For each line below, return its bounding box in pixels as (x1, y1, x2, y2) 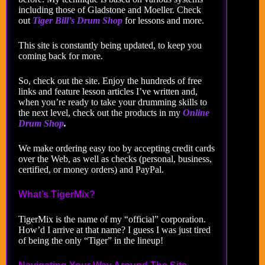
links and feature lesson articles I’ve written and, (18, 86, 198, 96)
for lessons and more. (122, 15, 204, 25)
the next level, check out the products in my (18, 107, 183, 118)
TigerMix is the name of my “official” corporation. (18, 214, 206, 224)
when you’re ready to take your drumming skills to (18, 96, 207, 107)
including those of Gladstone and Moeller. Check (18, 4, 201, 15)
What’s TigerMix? (18, 189, 95, 199)
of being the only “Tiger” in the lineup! (18, 235, 163, 245)
